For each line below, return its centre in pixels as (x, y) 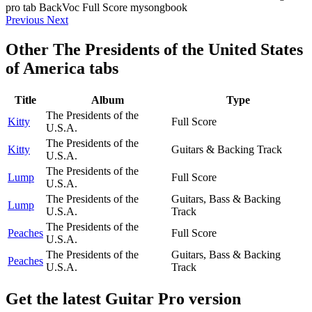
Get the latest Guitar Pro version (123, 298)
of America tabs (62, 69)
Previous (25, 20)
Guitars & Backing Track (227, 149)
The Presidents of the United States (178, 50)
